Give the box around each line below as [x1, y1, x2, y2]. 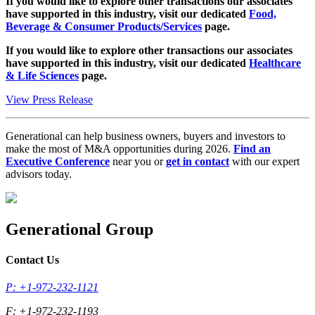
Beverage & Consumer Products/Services [6, 20, 202, 32]
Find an [233, 142, 271, 155]
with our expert [229, 155, 300, 167]
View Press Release [6, 93, 93, 105]
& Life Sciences [6, 69, 79, 82]
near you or [110, 155, 166, 167]
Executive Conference [6, 155, 110, 167]
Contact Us [6, 253, 59, 266]
